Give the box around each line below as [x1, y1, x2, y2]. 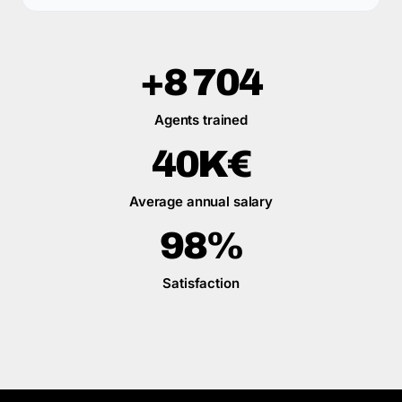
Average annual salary [129, 193, 273, 210]
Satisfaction [162, 275, 240, 292]
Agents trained [154, 111, 248, 128]
